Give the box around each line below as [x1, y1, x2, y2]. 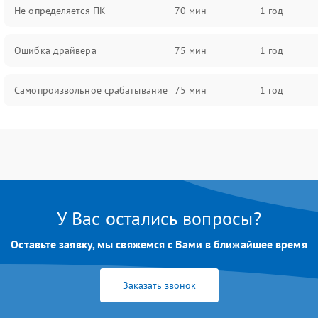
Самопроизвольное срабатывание [14, 84, 168, 97]
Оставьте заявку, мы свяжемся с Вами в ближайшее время [11, 237, 307, 251]
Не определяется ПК [14, 4, 106, 17]
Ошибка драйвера [14, 44, 97, 57]
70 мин [174, 4, 207, 17]
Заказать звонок [122, 279, 196, 292]
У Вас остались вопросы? [57, 207, 261, 230]
